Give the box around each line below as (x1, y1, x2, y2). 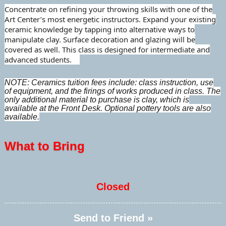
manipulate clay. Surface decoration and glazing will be (4, 34, 195, 45)
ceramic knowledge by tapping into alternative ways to (4, 24, 195, 35)
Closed (96, 181, 130, 193)
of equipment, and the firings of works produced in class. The (4, 87, 220, 96)
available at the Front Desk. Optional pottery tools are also (4, 104, 211, 113)
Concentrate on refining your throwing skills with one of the (4, 4, 212, 15)
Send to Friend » (73, 212, 153, 224)
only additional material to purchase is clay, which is (4, 95, 189, 104)
